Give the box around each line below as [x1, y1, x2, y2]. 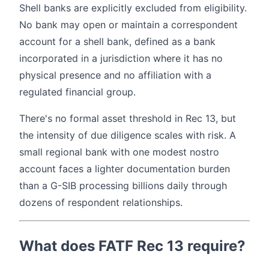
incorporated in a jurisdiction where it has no [19, 52, 223, 64]
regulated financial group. [19, 85, 136, 98]
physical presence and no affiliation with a [19, 68, 211, 81]
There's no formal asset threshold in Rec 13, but [19, 112, 236, 124]
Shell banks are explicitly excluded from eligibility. [19, 1, 247, 14]
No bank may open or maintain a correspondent [19, 18, 238, 31]
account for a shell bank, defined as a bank [19, 35, 216, 47]
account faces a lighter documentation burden [19, 162, 230, 175]
